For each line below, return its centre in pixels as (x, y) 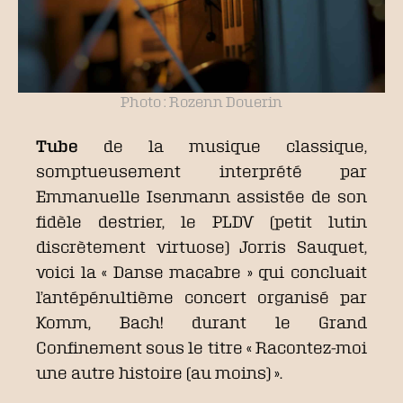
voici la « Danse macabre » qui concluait (201, 272)
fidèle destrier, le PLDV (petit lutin (201, 221)
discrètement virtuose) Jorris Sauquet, (201, 246)
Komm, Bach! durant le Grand (201, 322)
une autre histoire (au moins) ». (159, 372)
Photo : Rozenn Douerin (201, 102)
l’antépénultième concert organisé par (201, 297)
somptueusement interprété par (201, 171)
